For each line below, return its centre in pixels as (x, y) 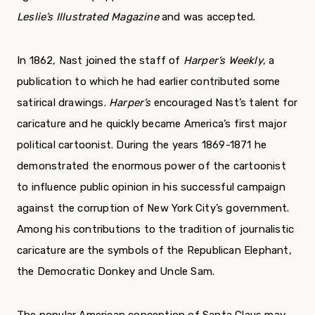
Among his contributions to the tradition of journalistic (156, 230)
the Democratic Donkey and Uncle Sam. (116, 272)
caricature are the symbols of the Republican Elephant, (154, 251)
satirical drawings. (63, 103)
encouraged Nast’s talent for (224, 103)
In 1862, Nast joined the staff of (100, 61)
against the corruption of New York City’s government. (153, 208)
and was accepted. (207, 17)
